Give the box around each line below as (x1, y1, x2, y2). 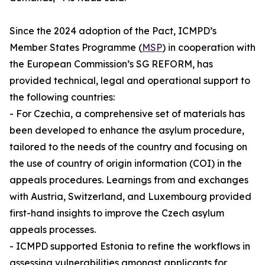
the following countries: (9, 91, 115, 104)
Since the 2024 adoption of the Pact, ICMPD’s (9, 25, 216, 37)
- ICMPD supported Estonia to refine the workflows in (9, 240, 250, 253)
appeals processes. (9, 224, 96, 236)
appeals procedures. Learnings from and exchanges (9, 174, 248, 186)
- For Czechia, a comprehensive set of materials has (9, 108, 245, 120)
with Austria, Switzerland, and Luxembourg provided (9, 190, 251, 203)
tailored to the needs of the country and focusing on (9, 141, 247, 153)
